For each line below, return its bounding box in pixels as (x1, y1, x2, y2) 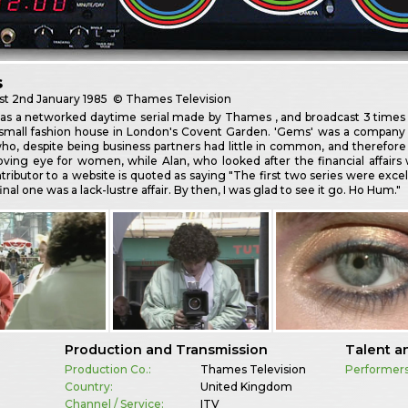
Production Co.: (64, 362, 151, 376)
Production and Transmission (64, 341, 268, 358)
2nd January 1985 (12, 92, 108, 107)
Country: (64, 379, 113, 393)
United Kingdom (199, 379, 292, 393)
